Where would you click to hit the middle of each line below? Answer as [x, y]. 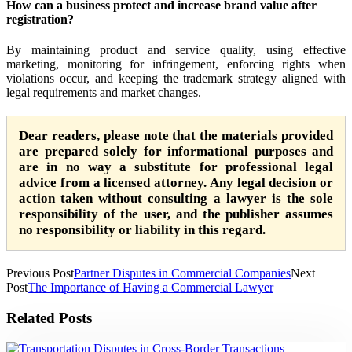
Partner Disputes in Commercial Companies [182, 273]
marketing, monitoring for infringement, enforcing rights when [176, 64]
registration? [40, 19]
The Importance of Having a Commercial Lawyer [150, 288]
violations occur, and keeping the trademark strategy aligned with [176, 79]
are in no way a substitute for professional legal [176, 167]
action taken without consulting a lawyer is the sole [176, 199]
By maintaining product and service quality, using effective [176, 50]
